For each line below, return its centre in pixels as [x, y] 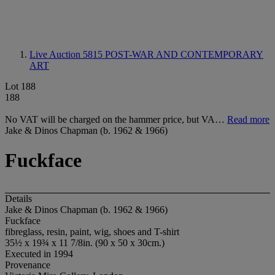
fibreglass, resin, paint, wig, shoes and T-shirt [92, 231]
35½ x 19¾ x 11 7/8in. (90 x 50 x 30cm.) [85, 242]
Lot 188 [20, 86]
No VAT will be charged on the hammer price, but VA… [116, 119]
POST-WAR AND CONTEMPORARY [184, 54]
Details [18, 198]
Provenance [28, 265]
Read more [248, 119]
